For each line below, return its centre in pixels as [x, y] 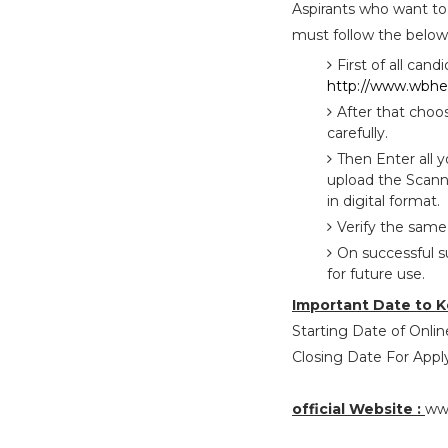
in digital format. [383, 201]
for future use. [376, 274]
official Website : [358, 409]
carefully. [357, 133]
